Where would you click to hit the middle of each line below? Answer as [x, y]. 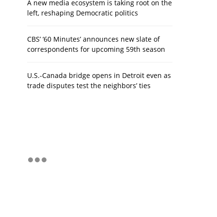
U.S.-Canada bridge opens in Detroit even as [99, 75]
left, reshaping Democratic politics [83, 13]
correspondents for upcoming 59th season [96, 49]
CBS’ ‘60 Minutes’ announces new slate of [93, 39]
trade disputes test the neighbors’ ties [89, 85]
